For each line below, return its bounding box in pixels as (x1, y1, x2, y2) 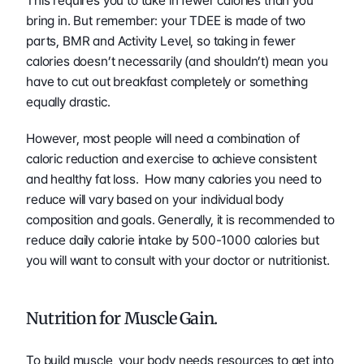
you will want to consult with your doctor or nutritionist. (26, 252, 333, 268)
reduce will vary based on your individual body (26, 191, 284, 207)
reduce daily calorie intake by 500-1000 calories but (26, 232, 319, 248)
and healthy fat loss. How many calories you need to (26, 171, 322, 187)
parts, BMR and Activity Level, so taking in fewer (26, 32, 297, 49)
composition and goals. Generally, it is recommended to (26, 211, 335, 227)
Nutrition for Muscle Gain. (26, 307, 218, 328)
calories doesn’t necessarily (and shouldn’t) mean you (26, 53, 328, 69)
